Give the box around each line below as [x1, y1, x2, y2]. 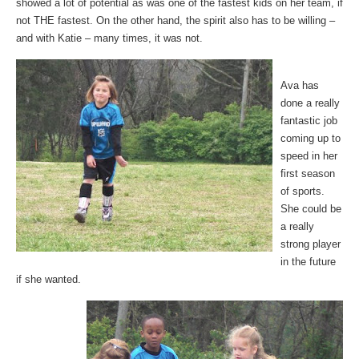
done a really [280, 97, 340, 109]
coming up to [280, 132, 341, 144]
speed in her [280, 150, 337, 162]
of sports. [280, 185, 325, 197]
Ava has [280, 79, 319, 91]
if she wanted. [16, 273, 81, 285]
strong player [280, 238, 341, 250]
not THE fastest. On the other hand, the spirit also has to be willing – [16, 14, 335, 26]
